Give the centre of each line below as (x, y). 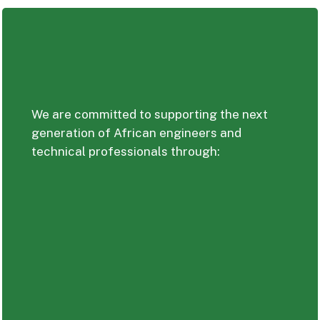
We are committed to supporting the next (149, 114)
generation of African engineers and (136, 132)
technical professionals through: (125, 151)
